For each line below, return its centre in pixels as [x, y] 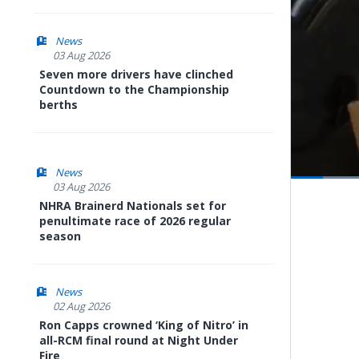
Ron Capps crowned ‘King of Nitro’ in [144, 325]
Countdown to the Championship [134, 89]
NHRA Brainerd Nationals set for [133, 206]
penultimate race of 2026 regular [135, 221]
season [60, 236]
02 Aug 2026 [81, 306]
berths [58, 105]
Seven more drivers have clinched [136, 74]
